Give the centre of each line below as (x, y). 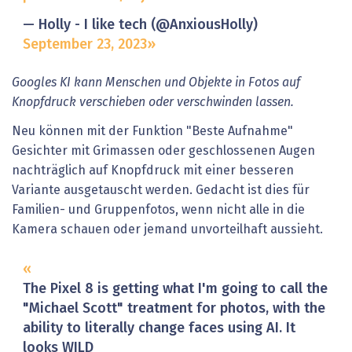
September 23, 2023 (84, 45)
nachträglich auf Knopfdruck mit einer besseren (153, 171)
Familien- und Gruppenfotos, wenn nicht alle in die (158, 210)
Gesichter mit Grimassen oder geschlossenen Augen (163, 151)
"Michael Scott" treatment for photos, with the (174, 309)
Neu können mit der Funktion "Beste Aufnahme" (152, 132)
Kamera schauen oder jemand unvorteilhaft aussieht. (167, 230)
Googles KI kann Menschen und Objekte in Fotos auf (156, 82)
